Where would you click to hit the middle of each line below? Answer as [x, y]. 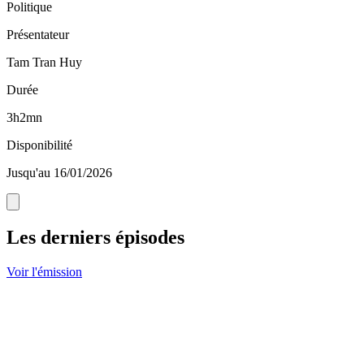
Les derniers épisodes [95, 238]
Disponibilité [39, 145]
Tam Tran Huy [44, 63]
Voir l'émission [44, 272]
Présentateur [38, 35]
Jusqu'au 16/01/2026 [59, 173]
